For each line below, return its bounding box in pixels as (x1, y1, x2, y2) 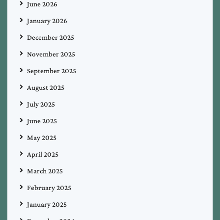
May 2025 (27, 133, 56, 141)
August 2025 (27, 83, 64, 91)
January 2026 (27, 16, 67, 25)
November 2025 (27, 50, 75, 58)
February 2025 (27, 183, 71, 192)
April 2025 (27, 150, 58, 158)
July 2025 (27, 100, 55, 108)
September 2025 (27, 66, 76, 75)
